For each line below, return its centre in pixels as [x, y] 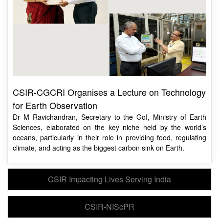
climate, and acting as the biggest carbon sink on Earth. [99, 148]
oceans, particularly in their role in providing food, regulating [109, 138]
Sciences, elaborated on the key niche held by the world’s [109, 127]
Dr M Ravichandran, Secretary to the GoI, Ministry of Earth [109, 117]
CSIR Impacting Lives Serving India [109, 179]
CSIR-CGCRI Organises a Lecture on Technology [109, 92]
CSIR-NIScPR [109, 207]
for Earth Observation [56, 105]
